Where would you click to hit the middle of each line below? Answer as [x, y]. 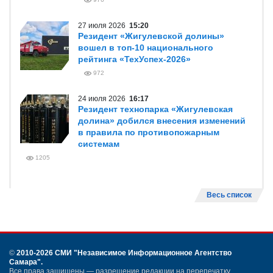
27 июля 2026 [104, 26]
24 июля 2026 [104, 99]
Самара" [25, 262]
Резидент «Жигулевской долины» [151, 36]
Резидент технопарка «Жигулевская [155, 109]
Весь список [229, 195]
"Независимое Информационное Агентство [153, 253]
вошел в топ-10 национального [146, 48]
